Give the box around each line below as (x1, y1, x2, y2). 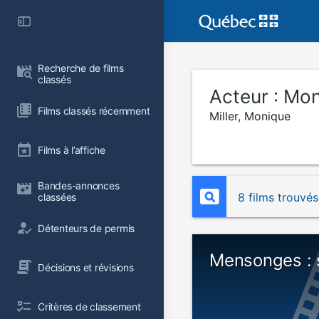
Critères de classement (38, 300, 141, 313)
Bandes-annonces (38, 179, 122, 192)
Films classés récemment (38, 104, 150, 117)
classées (38, 191, 77, 203)
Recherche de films (38, 62, 127, 74)
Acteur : (209, 85, 283, 108)
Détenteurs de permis (38, 221, 135, 234)
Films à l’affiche (38, 143, 105, 156)
